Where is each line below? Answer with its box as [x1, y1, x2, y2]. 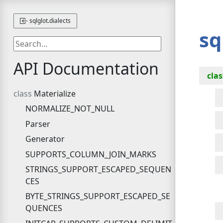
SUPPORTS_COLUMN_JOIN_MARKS [25, 148, 156, 160]
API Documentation [13, 57, 159, 79]
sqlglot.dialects [27, 16, 71, 25]
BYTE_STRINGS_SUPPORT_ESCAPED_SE [25, 191, 170, 202]
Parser [25, 118, 50, 129]
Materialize [33, 88, 76, 100]
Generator [25, 133, 65, 145]
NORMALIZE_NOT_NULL [25, 103, 114, 114]
